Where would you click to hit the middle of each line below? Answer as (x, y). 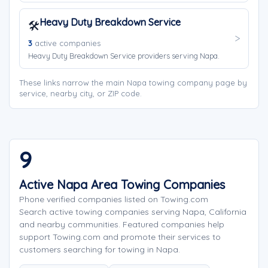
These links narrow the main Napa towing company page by (133, 83)
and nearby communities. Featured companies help (122, 224)
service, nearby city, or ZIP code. (80, 93)
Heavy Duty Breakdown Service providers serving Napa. (124, 56)
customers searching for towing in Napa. (100, 249)
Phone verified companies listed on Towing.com (114, 199)
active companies (66, 43)
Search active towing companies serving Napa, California (133, 212)
